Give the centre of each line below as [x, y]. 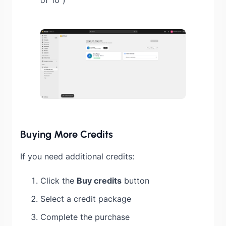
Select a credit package [86, 199]
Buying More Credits [67, 134]
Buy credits [99, 180]
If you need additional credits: [77, 156]
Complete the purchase [85, 217]
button [135, 180]
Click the [59, 180]
